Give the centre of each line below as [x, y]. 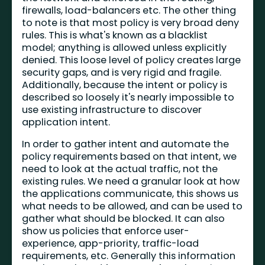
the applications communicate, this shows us [130, 194]
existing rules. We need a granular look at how [131, 182]
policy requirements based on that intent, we [130, 157]
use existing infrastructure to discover [112, 109]
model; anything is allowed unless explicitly [125, 47]
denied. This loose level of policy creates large [132, 60]
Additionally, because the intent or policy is [125, 85]
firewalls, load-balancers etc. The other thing [129, 10]
